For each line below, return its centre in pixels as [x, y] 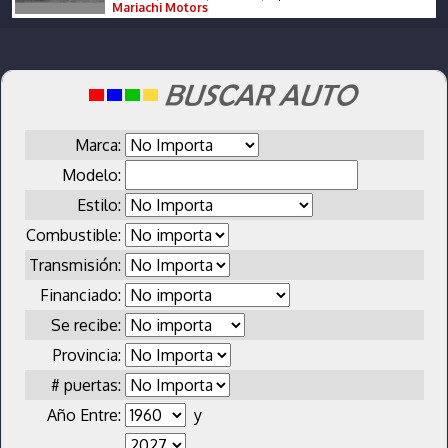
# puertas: [87, 384]
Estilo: [100, 204]
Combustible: [75, 234]
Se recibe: [87, 324]
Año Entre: [85, 414]
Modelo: [93, 174]
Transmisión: [76, 264]
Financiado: [82, 294]
